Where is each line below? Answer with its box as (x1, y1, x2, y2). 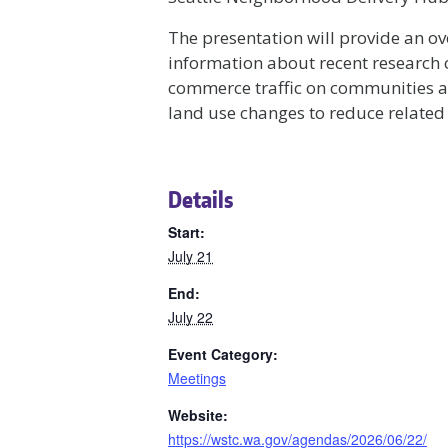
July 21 (168, 246, 213, 266)
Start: (168, 222, 205, 242)
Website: (168, 405, 228, 425)
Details (168, 185, 233, 213)
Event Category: (168, 344, 278, 364)
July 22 (168, 307, 213, 327)
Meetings (168, 368, 226, 388)
